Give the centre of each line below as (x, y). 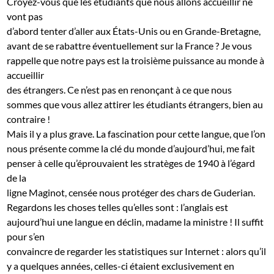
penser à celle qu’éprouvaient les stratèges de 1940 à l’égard (131, 163)
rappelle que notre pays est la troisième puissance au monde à (136, 60)
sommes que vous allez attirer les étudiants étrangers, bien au (135, 104)
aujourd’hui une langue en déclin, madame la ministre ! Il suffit (135, 221)
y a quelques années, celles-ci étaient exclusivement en (121, 265)
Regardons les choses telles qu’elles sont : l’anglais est (118, 207)
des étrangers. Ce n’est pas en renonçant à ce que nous (120, 89)
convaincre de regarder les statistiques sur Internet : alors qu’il (137, 251)
